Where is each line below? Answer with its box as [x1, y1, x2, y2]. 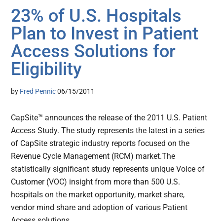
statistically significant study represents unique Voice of [11, 164, 205, 174]
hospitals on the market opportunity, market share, [11, 190, 185, 200]
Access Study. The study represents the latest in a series [11, 126, 205, 136]
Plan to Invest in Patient [11, 23, 199, 44]
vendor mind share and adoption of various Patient [11, 203, 188, 213]
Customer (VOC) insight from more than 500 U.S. [11, 177, 181, 187]
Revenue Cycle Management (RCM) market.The [11, 151, 176, 161]
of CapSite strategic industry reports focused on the [11, 139, 190, 148]
